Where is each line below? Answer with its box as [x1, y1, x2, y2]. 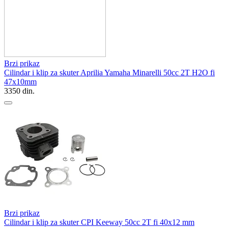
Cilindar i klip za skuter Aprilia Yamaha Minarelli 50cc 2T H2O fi [4, 68, 215, 77]
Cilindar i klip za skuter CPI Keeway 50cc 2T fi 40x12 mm [4, 217, 194, 226]
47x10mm [4, 77, 37, 86]
